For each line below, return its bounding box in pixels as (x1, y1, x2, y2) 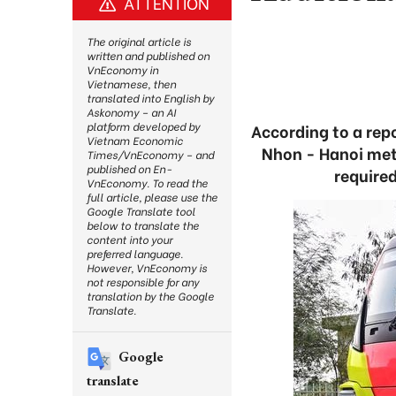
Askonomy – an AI (87, 104, 176, 119)
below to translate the (87, 217, 199, 232)
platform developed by (87, 118, 200, 133)
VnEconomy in (87, 62, 158, 77)
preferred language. (87, 246, 183, 261)
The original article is (87, 34, 191, 49)
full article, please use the (87, 189, 217, 204)
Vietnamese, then (87, 76, 176, 91)
